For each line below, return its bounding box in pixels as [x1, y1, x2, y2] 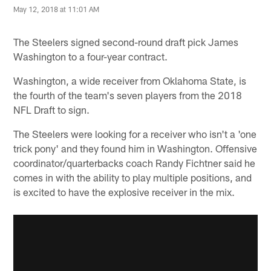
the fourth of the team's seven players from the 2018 [13, 88, 243, 101]
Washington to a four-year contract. [13, 50, 168, 62]
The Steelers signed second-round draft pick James [13, 35, 239, 48]
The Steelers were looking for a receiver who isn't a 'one [13, 127, 257, 140]
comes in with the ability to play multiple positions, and [13, 171, 252, 183]
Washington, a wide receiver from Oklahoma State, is [13, 74, 247, 87]
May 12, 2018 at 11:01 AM [13, 4, 100, 13]
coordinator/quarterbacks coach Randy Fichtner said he [13, 156, 256, 169]
